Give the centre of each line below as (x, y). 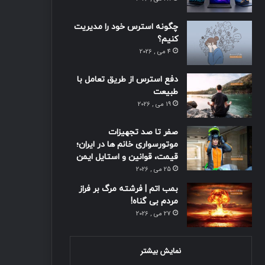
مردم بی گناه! (154, 201)
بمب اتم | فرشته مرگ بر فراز (128, 189)
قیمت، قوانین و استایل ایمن (127, 157)
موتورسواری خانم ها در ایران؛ (127, 144)
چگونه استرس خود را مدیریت (126, 27)
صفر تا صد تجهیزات (143, 132)
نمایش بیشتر (161, 251)
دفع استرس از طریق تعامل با (127, 79)
